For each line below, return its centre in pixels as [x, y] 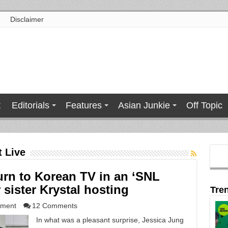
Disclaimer [27, 19]
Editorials [30, 105]
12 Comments [54, 206]
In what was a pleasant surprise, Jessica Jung [110, 220]
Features [83, 105]
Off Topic [204, 105]
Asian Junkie [144, 105]
